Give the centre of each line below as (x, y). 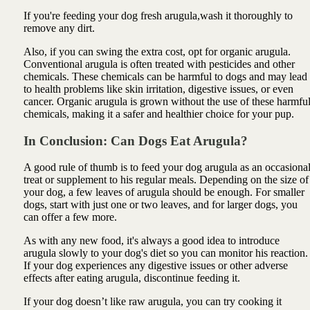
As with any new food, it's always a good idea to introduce (151, 241)
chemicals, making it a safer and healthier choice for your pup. (158, 113)
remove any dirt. (60, 28)
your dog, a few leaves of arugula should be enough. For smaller (164, 192)
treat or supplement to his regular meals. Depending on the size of (166, 180)
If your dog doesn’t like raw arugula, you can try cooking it (152, 302)
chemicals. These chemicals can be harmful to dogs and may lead (165, 76)
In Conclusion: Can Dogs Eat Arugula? (135, 140)
